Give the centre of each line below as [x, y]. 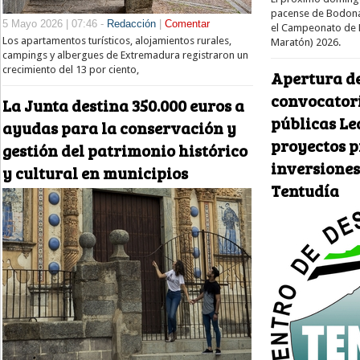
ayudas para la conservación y [119, 128]
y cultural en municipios [95, 173]
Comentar [187, 23]
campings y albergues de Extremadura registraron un [125, 55]
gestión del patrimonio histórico [125, 151]
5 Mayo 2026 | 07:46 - [55, 23]
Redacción [131, 23]
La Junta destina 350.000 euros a [123, 106]
